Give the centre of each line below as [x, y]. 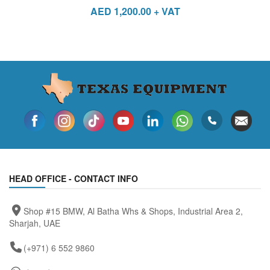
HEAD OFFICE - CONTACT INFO [74, 178]
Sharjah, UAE [35, 223]
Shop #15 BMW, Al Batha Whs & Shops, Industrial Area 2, [133, 211]
